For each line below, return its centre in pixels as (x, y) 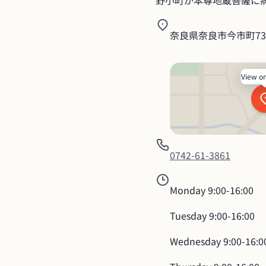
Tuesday (188, 216)
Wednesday (195, 241)
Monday (188, 190)
